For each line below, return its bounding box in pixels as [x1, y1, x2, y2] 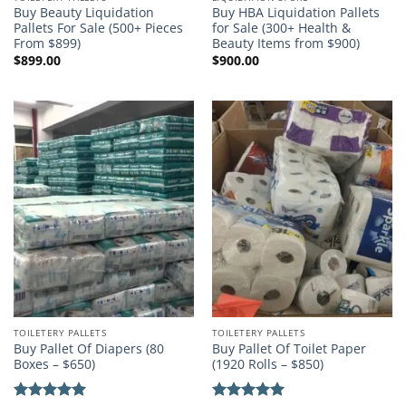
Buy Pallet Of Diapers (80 [13, 339, 164, 357]
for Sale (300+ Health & [211, 19, 351, 37]
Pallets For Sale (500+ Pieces [13, 19, 183, 37]
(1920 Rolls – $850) [211, 354, 324, 372]
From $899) [13, 34, 81, 53]
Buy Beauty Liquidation [13, 4, 154, 22]
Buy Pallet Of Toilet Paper [211, 339, 366, 357]
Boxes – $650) [13, 354, 95, 372]
